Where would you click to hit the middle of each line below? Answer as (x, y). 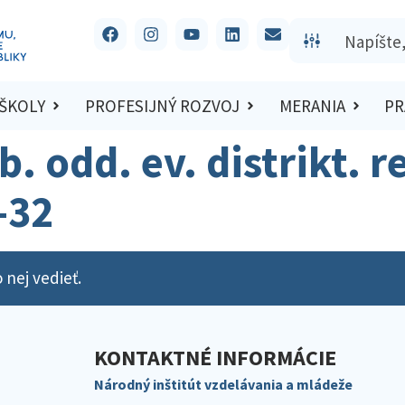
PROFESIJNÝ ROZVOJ (162, 106)
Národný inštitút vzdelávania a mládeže (223, 384)
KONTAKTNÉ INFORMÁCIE (215, 357)
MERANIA (312, 106)
